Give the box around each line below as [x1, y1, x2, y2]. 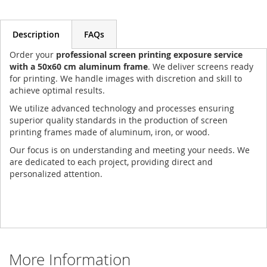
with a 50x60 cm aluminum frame [10, 61, 148, 73]
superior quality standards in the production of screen [10, 114, 228, 126]
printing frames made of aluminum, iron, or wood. [10, 126, 210, 138]
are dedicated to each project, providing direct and [10, 156, 213, 168]
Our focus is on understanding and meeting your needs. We [10, 144, 250, 156]
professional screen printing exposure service [56, 49, 243, 61]
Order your [10, 49, 56, 61]
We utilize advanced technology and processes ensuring [10, 103, 234, 114]
